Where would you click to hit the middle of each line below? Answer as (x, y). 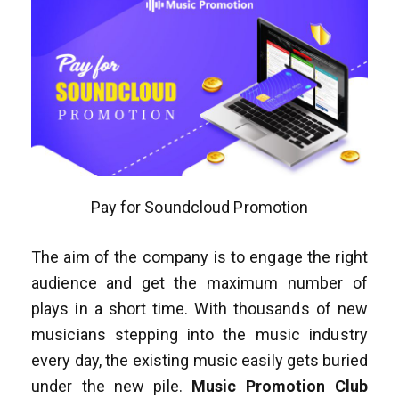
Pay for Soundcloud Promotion (199, 207)
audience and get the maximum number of (199, 282)
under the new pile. (111, 386)
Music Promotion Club (280, 386)
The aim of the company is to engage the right (199, 256)
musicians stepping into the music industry (199, 334)
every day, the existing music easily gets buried (199, 360)
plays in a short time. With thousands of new (199, 308)
